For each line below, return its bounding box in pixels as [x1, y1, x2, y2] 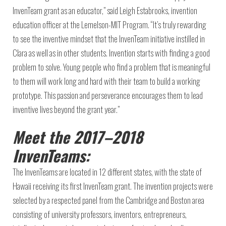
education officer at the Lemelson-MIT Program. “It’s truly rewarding [13, 18, 206, 31]
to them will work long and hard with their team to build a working [13, 75, 200, 87]
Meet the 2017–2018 [13, 125, 143, 148]
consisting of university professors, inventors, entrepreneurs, [13, 208, 187, 220]
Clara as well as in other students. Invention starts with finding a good [13, 46, 210, 59]
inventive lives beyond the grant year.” [13, 103, 120, 116]
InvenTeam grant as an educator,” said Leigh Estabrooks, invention [13, 4, 197, 17]
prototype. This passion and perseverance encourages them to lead [13, 89, 203, 101]
